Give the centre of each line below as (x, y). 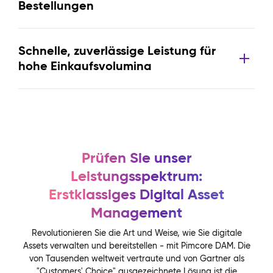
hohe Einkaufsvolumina (85, 66)
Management (136, 213)
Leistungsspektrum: (136, 176)
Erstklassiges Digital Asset (136, 194)
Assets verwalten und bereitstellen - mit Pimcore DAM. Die (136, 246)
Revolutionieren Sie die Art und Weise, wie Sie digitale (136, 233)
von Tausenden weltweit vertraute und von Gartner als (136, 258)
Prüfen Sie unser (136, 158)
